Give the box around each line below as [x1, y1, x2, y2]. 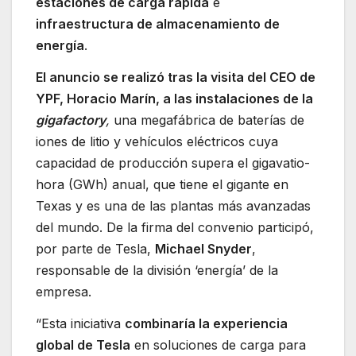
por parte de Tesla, [36, 240, 155, 257]
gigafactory [36, 111, 106, 128]
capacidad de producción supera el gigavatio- [36, 154, 310, 171]
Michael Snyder [155, 240, 252, 257]
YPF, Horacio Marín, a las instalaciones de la [36, 90, 313, 106]
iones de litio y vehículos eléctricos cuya [36, 133, 278, 149]
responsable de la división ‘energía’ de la [36, 261, 278, 278]
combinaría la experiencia [125, 315, 288, 331]
